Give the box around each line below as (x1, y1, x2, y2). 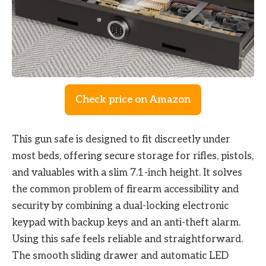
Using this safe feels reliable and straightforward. (12, 233, 243, 245)
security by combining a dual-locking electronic (12, 199, 229, 212)
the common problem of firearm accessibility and (12, 183, 239, 195)
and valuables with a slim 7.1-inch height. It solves (12, 166, 242, 179)
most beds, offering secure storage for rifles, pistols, (12, 150, 254, 162)
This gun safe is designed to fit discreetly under (12, 133, 230, 145)
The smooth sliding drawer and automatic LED (12, 249, 229, 262)
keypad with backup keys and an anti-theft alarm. (12, 216, 240, 229)
